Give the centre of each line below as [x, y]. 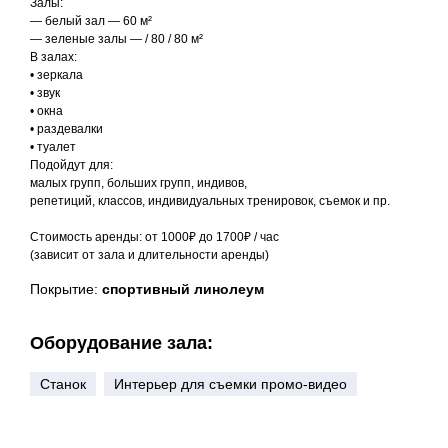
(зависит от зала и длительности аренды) [149, 255]
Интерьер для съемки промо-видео [230, 384]
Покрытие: [66, 289]
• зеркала [56, 75]
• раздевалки [66, 129]
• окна [46, 111]
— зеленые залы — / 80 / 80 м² [116, 39]
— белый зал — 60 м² [91, 21]
